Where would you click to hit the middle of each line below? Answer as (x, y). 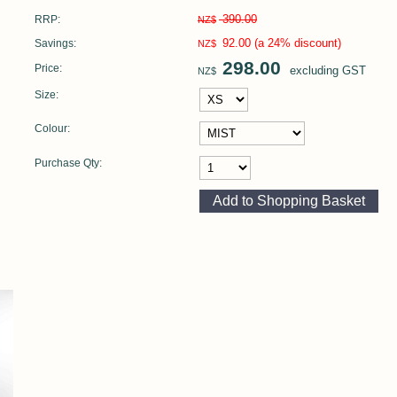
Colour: (53, 129)
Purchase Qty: (69, 163)
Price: (49, 68)
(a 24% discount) (298, 43)
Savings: (56, 44)
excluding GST (327, 70)
